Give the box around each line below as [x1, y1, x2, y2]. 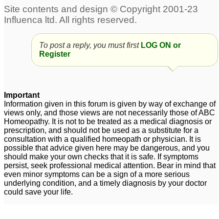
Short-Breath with [126, 24, 186, 33]
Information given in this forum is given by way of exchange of [4, 100, 216, 108]
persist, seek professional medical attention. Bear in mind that [4, 161, 216, 170]
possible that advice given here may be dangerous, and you [4, 144, 210, 152]
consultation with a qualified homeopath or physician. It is [4, 135, 201, 143]
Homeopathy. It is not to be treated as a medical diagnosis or [4, 117, 212, 126]
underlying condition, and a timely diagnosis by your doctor [4, 179, 207, 187]
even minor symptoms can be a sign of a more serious [4, 170, 190, 178]
